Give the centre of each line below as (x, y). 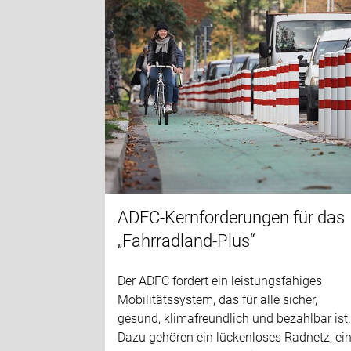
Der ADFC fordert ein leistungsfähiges (220, 280)
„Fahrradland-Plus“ (187, 241)
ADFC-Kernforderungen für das (232, 217)
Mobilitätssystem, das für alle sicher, (218, 299)
